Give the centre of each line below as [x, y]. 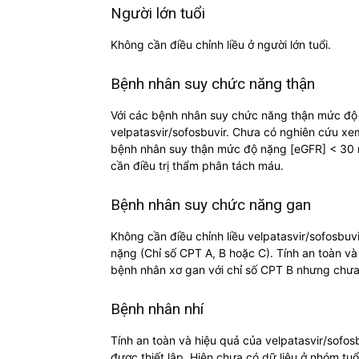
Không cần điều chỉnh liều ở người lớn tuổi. [221, 45]
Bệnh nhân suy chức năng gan [211, 205]
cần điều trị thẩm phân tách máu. [197, 166]
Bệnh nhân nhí [157, 309]
